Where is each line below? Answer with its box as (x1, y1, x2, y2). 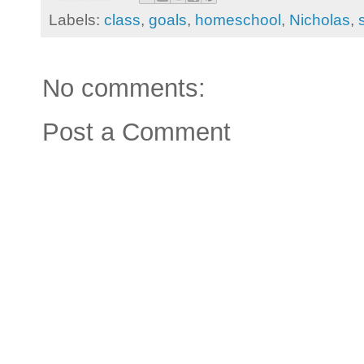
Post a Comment (42, 118, 231, 147)
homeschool (195, 11, 281, 29)
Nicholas (289, 11, 350, 29)
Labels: (49, 11, 104, 29)
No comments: (42, 74, 206, 103)
